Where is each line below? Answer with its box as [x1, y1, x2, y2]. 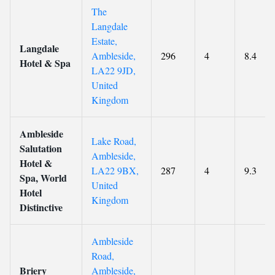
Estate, [91, 34, 117, 47]
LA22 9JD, [91, 64, 136, 77]
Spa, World [20, 171, 67, 185]
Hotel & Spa [20, 56, 71, 70]
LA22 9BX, [91, 164, 139, 177]
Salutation [20, 141, 62, 155]
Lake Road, [91, 134, 136, 147]
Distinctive [20, 200, 63, 214]
